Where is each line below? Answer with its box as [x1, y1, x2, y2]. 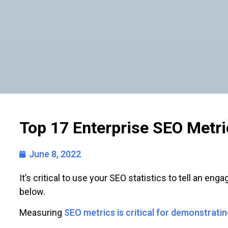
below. [19, 186, 45, 197]
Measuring [19, 207, 64, 218]
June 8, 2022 [29, 149, 81, 159]
